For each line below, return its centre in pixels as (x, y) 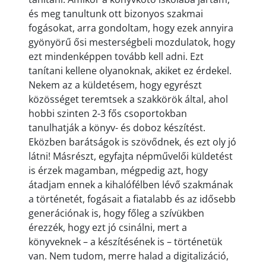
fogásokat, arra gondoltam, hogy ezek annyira (131, 28)
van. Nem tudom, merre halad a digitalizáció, (129, 256)
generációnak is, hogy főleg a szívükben (116, 213)
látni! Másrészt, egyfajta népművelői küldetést (131, 156)
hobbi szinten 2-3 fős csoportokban (108, 114)
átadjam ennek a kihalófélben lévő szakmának (131, 185)
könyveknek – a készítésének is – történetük (125, 242)
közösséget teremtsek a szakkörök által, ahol (128, 99)
